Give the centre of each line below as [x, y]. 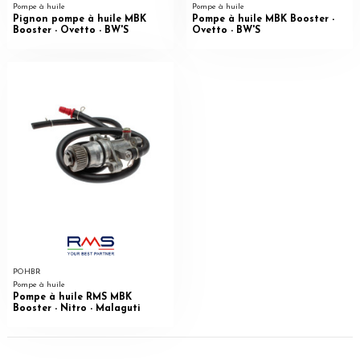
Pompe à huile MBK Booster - [263, 19]
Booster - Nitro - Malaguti [76, 308]
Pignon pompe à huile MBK [79, 19]
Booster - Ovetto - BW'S [70, 30]
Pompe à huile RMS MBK [72, 297]
